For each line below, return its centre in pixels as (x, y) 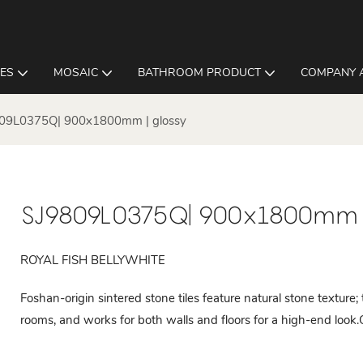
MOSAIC (76, 73)
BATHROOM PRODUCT (199, 73)
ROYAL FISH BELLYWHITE (93, 260)
